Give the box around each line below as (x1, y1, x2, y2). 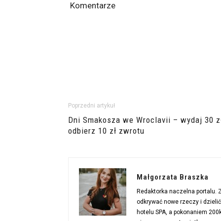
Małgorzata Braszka (137, 173, 209, 182)
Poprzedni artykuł (68, 102, 115, 110)
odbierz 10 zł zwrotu (68, 126, 145, 136)
